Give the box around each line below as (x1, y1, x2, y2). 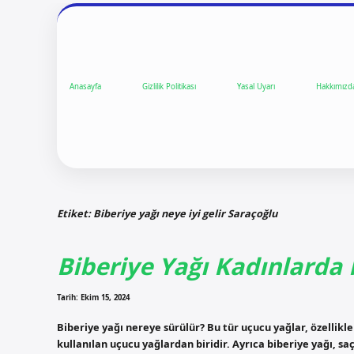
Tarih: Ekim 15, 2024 (57, 292, 130, 303)
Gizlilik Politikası (142, 81, 196, 92)
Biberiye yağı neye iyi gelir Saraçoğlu (93, 205, 277, 220)
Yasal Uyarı (237, 81, 275, 92)
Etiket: (57, 205, 93, 220)
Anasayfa (70, 81, 101, 92)
